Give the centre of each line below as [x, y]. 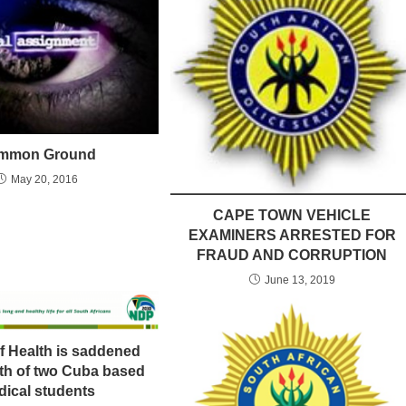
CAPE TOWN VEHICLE [292, 216]
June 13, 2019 [300, 280]
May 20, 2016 [44, 179]
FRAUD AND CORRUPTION [292, 256]
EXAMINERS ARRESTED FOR [292, 236]
